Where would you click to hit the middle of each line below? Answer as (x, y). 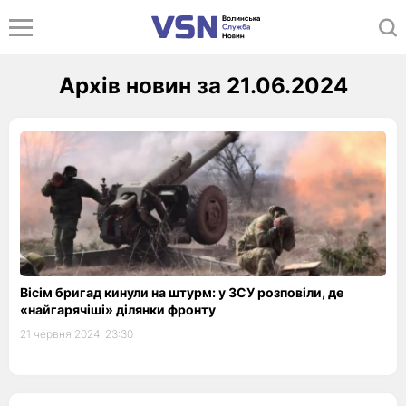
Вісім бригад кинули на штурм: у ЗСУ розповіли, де (182, 292)
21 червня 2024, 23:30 (77, 334)
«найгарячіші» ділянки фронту (118, 309)
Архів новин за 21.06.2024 (203, 86)
